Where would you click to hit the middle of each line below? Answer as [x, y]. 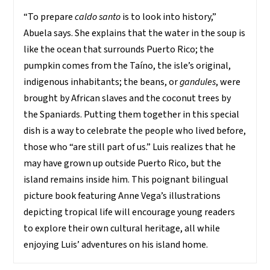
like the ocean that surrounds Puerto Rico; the [119, 50]
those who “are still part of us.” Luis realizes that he [130, 147]
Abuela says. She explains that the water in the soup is [135, 33]
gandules [198, 82]
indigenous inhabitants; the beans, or [102, 82]
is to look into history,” [169, 17]
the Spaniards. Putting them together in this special [132, 115]
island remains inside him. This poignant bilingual [126, 180]
